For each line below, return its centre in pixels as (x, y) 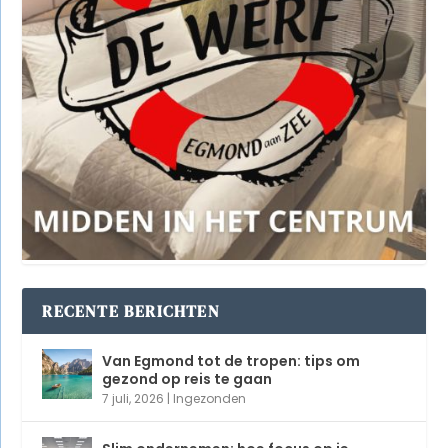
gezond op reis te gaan (187, 378)
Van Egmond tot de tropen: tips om (231, 360)
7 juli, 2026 (133, 398)
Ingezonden (210, 398)
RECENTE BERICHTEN (131, 310)
